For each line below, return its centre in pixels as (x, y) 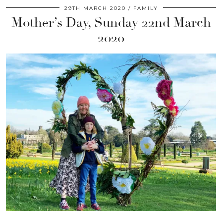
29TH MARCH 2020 (95, 8)
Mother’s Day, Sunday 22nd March (111, 23)
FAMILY (145, 8)
